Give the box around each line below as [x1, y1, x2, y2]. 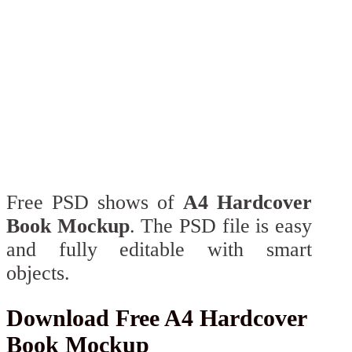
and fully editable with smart [6, 237, 312, 261]
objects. [6, 261, 70, 284]
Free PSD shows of [6, 190, 183, 214]
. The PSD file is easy [129, 214, 312, 237]
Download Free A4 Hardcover [6, 305, 306, 332]
